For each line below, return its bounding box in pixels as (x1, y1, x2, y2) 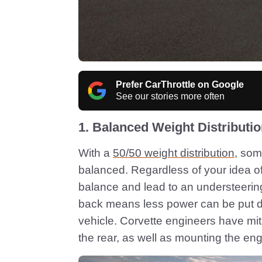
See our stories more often (116, 91, 225, 101)
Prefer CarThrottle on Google (116, 79, 244, 89)
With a (78, 146, 113, 159)
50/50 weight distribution (113, 146, 235, 159)
